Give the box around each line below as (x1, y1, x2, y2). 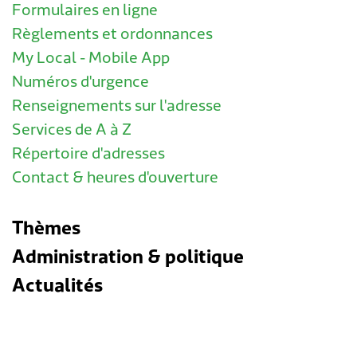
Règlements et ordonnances (12, 23, 213, 46)
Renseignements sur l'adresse (12, 95, 222, 118)
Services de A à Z (12, 119, 131, 142)
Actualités (12, 272, 103, 299)
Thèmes (12, 214, 80, 241)
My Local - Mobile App (12, 47, 170, 70)
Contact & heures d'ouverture (12, 167, 218, 190)
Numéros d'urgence (12, 71, 149, 94)
